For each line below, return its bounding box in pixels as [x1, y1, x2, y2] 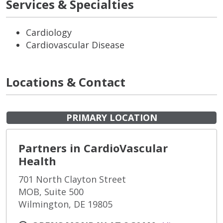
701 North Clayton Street [18, 173, 126, 185]
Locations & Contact [6, 73, 125, 90]
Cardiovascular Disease [26, 38, 124, 51]
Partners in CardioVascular [18, 140, 168, 155]
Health [18, 153, 56, 168]
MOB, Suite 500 [18, 185, 84, 198]
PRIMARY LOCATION [66, 111, 157, 123]
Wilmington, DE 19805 [18, 198, 112, 210]
